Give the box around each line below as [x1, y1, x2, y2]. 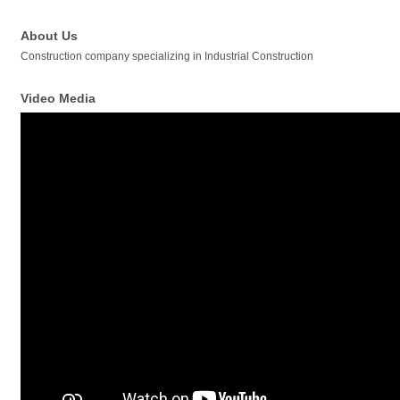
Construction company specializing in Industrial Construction [21, 50, 313, 63]
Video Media [21, 91, 96, 106]
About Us [21, 29, 78, 44]
